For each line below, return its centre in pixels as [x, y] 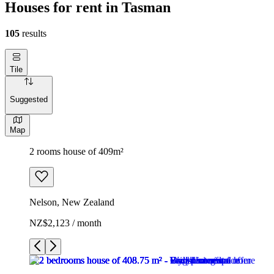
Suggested [29, 100]
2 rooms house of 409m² [76, 151]
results [33, 33]
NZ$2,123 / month [65, 223]
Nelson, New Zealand [72, 202]
